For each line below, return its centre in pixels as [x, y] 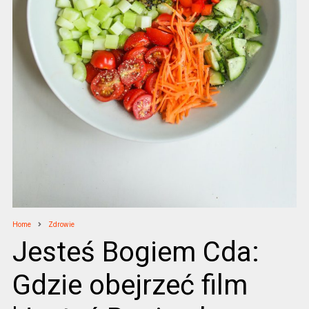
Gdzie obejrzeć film [130, 285]
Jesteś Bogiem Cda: [136, 252]
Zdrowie [61, 224]
